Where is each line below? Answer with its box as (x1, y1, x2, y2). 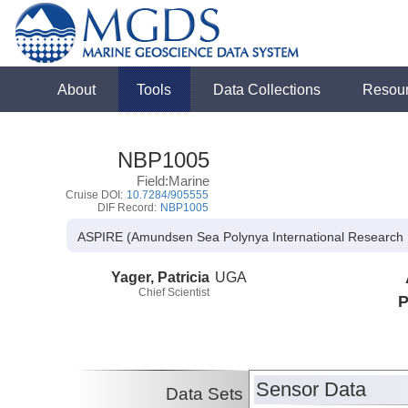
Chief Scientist (138, 285, 209, 299)
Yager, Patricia (111, 268, 209, 285)
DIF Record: (97, 201, 160, 214)
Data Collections (213, 81, 321, 97)
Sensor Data (256, 378, 367, 402)
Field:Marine (137, 173, 210, 189)
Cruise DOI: (66, 189, 127, 201)
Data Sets (166, 384, 244, 404)
